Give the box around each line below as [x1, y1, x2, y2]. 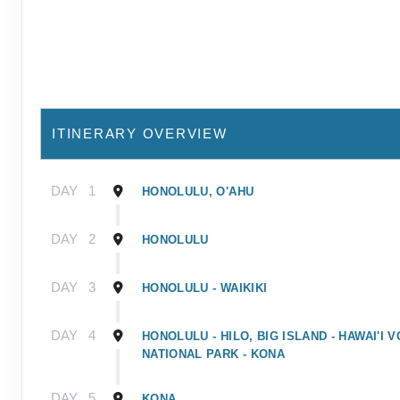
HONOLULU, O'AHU [142, 184, 254, 198]
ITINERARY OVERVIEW [52, 125, 228, 141]
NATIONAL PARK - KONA [142, 346, 285, 361]
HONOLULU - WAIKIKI [142, 280, 268, 295]
